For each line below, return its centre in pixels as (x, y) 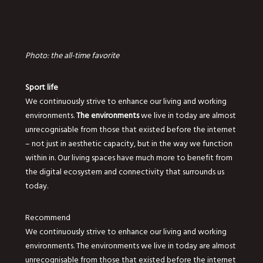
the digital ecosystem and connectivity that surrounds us (124, 171)
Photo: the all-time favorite (72, 55)
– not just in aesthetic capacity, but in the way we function (129, 143)
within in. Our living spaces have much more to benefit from (129, 157)
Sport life (41, 87)
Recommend (48, 217)
